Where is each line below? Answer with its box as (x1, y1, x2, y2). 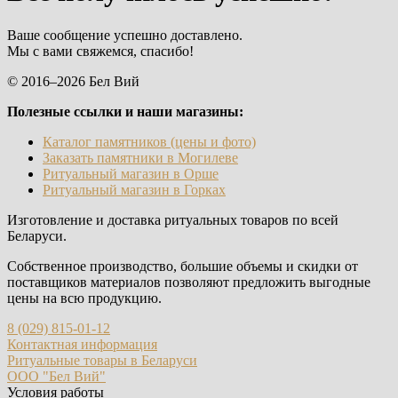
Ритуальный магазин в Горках (43, 181, 226, 197)
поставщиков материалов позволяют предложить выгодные (7, 274, 370, 290)
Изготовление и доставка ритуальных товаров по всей (7, 211, 338, 227)
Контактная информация (7, 336, 157, 352)
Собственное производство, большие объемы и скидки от (7, 258, 358, 274)
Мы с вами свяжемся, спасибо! (7, 43, 194, 59)
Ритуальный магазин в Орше (43, 165, 219, 181)
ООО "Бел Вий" (7, 368, 106, 384)
